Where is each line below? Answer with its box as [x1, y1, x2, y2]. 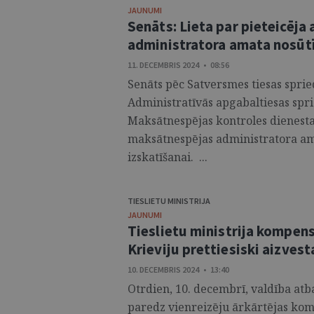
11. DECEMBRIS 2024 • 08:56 [128, 60, 229, 70]
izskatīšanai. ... [128, 149, 207, 165]
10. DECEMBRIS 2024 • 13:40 [128, 264, 229, 275]
